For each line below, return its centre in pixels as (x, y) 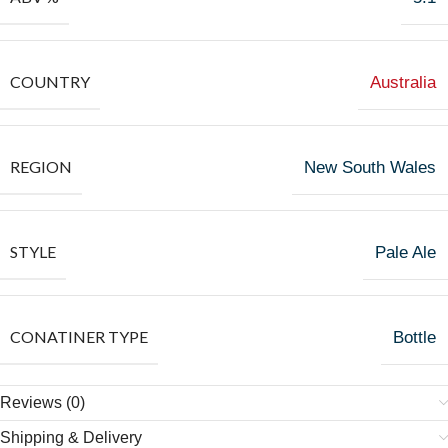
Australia (403, 82)
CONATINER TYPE (79, 336)
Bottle (414, 337)
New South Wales (370, 167)
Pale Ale (405, 252)
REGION (41, 166)
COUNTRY (50, 81)
